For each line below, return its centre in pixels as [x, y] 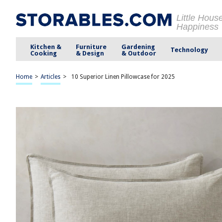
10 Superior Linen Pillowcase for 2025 [123, 77]
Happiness [197, 27]
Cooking [44, 53]
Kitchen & [46, 47]
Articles [51, 77]
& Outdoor [139, 53]
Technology [189, 50]
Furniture [91, 47]
